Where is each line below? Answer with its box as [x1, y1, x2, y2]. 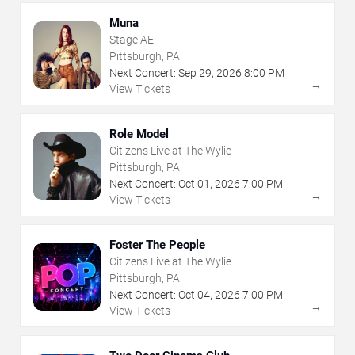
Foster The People [109, 237, 205, 252]
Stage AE [109, 32, 154, 46]
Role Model [109, 126, 169, 141]
